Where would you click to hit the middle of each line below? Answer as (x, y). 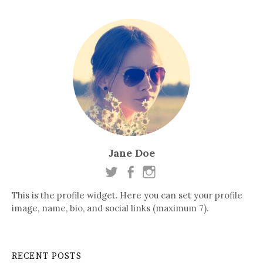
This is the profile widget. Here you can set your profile (127, 195)
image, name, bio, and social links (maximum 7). (110, 208)
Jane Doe (131, 153)
